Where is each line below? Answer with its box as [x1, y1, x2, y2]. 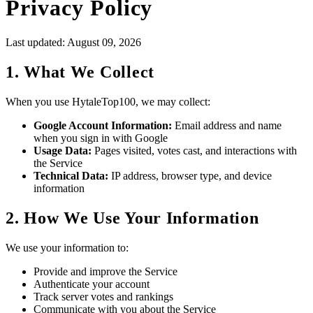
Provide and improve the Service [34, 265, 177, 277]
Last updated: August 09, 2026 [6, 36, 141, 48]
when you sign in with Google [34, 131, 168, 144]
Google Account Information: [34, 119, 172, 131]
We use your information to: [6, 241, 129, 254]
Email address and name [172, 119, 282, 131]
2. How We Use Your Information [6, 208, 259, 227]
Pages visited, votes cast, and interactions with [92, 144, 297, 156]
